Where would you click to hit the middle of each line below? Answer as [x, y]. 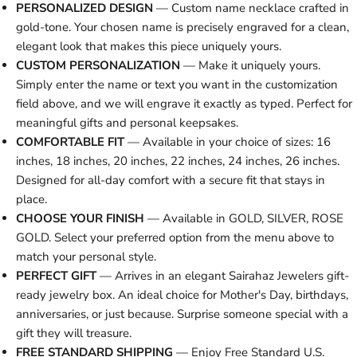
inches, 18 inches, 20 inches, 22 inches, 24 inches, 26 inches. [178, 161]
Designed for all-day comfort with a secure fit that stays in [171, 180]
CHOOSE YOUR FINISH [80, 219]
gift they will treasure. [74, 333]
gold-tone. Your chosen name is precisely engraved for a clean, [182, 27]
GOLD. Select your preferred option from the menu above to [175, 238]
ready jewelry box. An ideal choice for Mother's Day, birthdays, [182, 295]
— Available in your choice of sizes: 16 [228, 142]
